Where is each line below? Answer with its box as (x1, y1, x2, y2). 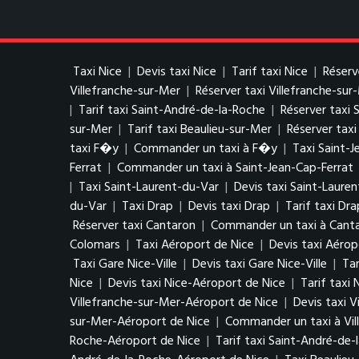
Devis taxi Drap (188, 196, 270, 217)
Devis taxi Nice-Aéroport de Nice (108, 273, 285, 294)
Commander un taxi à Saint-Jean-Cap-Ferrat (117, 158, 353, 179)
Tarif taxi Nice (232, 62, 308, 83)
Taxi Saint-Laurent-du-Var (79, 177, 219, 198)
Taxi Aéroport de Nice (135, 235, 254, 256)
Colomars (70, 235, 120, 256)
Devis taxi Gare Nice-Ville (192, 254, 327, 275)
